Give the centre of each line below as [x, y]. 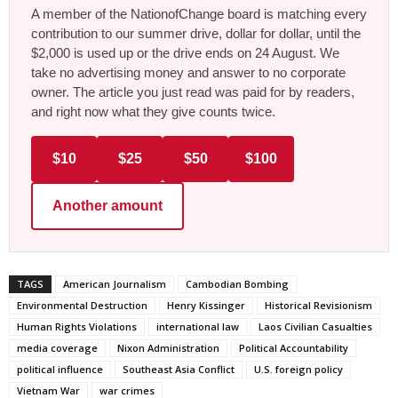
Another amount [107, 205]
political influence [60, 369]
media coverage [57, 347]
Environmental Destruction [82, 305]
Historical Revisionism [318, 305]
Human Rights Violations [77, 326]
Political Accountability [294, 347]
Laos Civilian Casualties [315, 326]
